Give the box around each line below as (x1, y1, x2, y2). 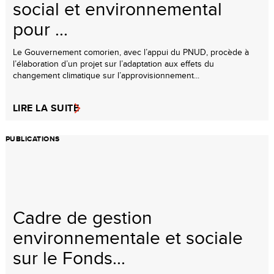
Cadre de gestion (13, 204, 152, 230)
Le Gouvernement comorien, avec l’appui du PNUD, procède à (13, 45, 249, 58)
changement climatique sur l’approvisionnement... (13, 68, 199, 81)
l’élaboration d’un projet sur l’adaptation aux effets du (13, 57, 214, 70)
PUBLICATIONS (6, 133, 60, 144)
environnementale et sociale (13, 224, 243, 250)
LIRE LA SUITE (13, 100, 80, 115)
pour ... (13, 15, 68, 42)
